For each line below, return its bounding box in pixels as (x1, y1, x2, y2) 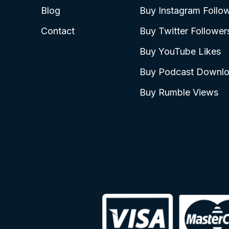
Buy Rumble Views (139, 86, 218, 98)
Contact (41, 25, 75, 36)
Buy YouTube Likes (139, 45, 221, 57)
